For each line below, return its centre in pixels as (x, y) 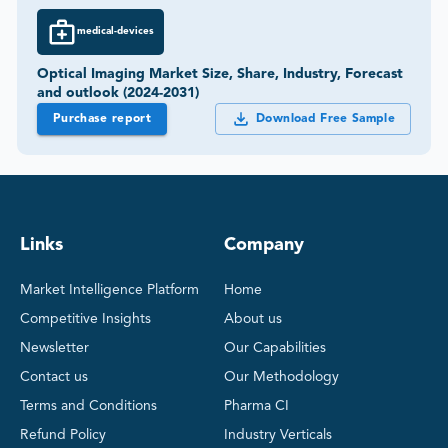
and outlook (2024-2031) (118, 92)
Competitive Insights (85, 318)
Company (264, 244)
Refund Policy (63, 434)
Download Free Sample (325, 118)
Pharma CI (256, 405)
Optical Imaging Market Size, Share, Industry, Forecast (220, 73)
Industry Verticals (278, 434)
